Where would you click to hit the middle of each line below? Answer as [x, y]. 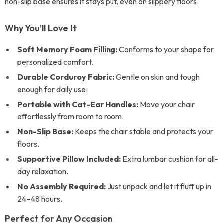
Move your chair [167, 104]
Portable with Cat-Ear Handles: [78, 104]
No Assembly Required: [61, 186]
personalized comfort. [55, 62]
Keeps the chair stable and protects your [143, 131]
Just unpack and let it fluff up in [158, 186]
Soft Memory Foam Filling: [67, 49]
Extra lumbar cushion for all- [169, 159]
